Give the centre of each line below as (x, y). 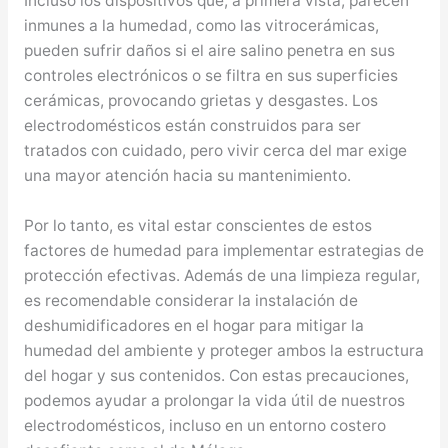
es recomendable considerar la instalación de (190, 300)
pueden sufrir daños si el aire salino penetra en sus (209, 51)
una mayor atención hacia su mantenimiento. (187, 176)
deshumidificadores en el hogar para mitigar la (193, 325)
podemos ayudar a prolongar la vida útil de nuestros (214, 400)
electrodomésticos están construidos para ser (192, 126)
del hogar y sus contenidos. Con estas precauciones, (216, 375)
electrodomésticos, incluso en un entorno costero (204, 425)
